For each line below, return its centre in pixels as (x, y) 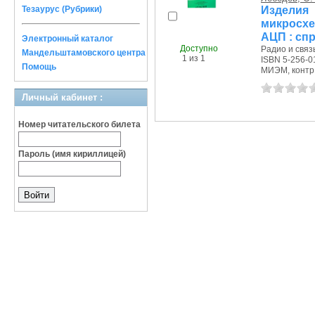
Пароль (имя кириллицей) (72, 154)
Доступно (199, 48)
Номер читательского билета (79, 124)
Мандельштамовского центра (84, 53)
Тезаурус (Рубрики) (62, 9)
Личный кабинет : (62, 97)
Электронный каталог (67, 39)
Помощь (39, 67)
